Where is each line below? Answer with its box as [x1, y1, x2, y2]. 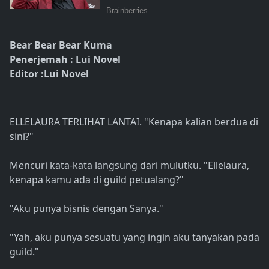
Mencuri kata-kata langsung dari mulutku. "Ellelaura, [10, 159, 249, 172]
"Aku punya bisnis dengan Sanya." [10, 202, 163, 216]
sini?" [10, 130, 34, 144]
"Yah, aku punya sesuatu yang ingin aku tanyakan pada [10, 231, 259, 244]
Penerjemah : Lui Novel [10, 53, 121, 67]
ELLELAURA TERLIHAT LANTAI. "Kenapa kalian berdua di [10, 115, 258, 129]
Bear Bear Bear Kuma [10, 38, 112, 52]
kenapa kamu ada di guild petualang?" [10, 173, 184, 187]
